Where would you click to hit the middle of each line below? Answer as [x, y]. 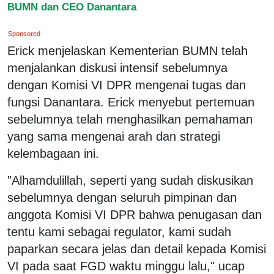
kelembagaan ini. [53, 153]
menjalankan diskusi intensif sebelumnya [117, 68]
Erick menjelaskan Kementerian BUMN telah [128, 50]
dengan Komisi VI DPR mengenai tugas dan [127, 85]
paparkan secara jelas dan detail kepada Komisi [137, 249]
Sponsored [24, 33]
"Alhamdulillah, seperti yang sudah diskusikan [130, 180]
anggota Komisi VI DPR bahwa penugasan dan [135, 214]
